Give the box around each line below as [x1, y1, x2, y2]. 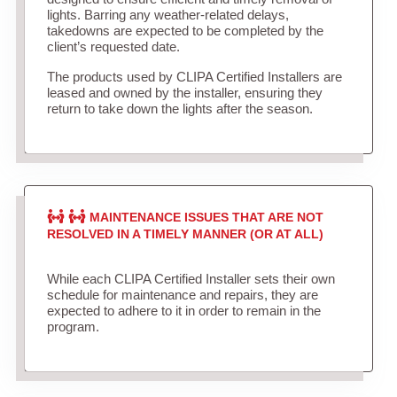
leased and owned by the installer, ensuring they [46, 85, 323, 101]
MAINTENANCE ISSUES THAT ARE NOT [89, 210, 323, 225]
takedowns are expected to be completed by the [46, 23, 323, 39]
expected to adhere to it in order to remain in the [46, 303, 321, 319]
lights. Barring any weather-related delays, [46, 7, 289, 23]
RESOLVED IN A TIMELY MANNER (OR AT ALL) [46, 227, 323, 242]
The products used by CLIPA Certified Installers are [46, 69, 342, 85]
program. [46, 319, 99, 335]
